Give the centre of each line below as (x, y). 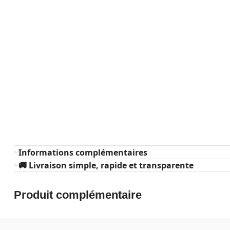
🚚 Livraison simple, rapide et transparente (106, 165)
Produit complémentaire (78, 195)
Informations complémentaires (83, 152)
